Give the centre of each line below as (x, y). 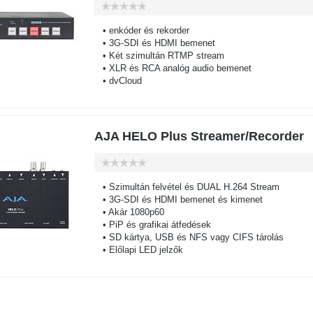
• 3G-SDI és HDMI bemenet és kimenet (178, 199)
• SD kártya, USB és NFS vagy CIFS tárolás (189, 237)
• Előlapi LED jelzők (138, 250)
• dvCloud (118, 81)
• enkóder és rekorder (141, 30)
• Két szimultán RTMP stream (159, 56)
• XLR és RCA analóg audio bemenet (173, 68)
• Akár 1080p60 (129, 212)
